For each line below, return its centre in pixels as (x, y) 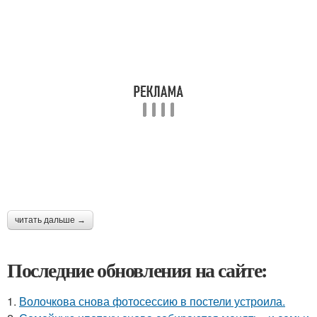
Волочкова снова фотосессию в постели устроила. (152, 301)
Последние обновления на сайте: (137, 270)
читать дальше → (50, 220)
